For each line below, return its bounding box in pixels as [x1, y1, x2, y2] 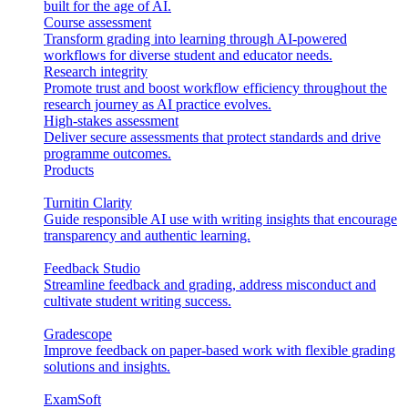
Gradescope [44, 325, 112, 342]
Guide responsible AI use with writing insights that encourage [44, 210, 397, 227]
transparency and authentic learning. [44, 227, 250, 243]
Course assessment [44, 14, 151, 30]
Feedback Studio [44, 260, 140, 276]
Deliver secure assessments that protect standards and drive [44, 128, 381, 145]
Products [44, 161, 94, 178]
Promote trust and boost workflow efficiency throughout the [44, 79, 387, 96]
